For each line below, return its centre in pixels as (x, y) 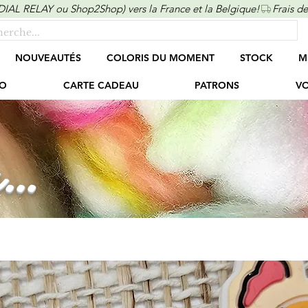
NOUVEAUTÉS (48, 58)
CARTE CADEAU (101, 86)
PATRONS (217, 86)
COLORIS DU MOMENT (160, 58)
